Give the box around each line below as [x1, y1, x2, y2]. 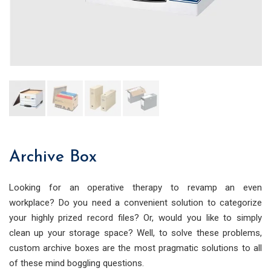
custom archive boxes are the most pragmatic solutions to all [9, 243, 262, 254]
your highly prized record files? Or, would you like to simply [9, 212, 262, 224]
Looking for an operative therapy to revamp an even [9, 182, 262, 194]
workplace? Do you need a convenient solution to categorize [9, 197, 262, 209]
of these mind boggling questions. [9, 258, 144, 269]
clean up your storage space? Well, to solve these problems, [9, 227, 262, 239]
